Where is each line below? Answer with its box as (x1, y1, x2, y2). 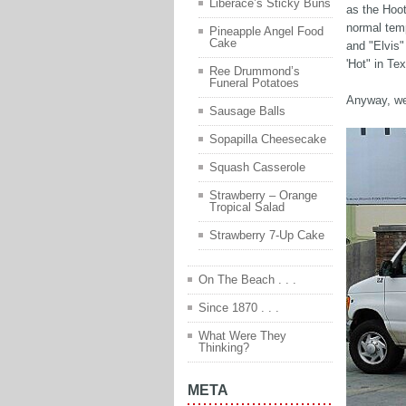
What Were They (198, 329, 286, 343)
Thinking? (198, 341, 249, 355)
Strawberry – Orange (209, 188, 317, 203)
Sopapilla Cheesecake (209, 132, 326, 147)
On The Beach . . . (198, 273, 296, 287)
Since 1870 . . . (198, 301, 279, 315)
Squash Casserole (209, 160, 305, 175)
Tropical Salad (209, 200, 285, 215)
